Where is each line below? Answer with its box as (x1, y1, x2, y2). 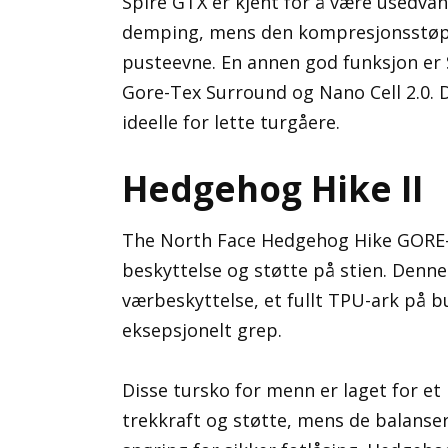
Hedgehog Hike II (122, 164, 423, 212)
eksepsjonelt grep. (122, 317, 282, 342)
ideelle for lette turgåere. (122, 109, 340, 134)
